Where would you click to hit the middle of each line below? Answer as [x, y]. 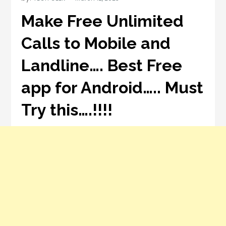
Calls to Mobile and [96, 43]
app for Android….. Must [112, 87]
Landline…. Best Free [102, 65]
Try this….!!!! [67, 109]
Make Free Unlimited [103, 21]
